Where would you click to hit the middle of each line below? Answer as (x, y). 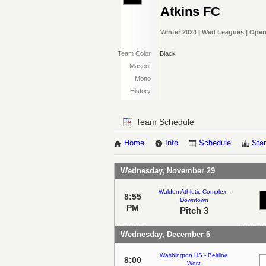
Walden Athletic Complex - (194, 191)
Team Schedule (164, 122)
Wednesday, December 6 (165, 234)
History (140, 91)
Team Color (134, 53)
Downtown (194, 199)
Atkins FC (190, 12)
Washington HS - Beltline (194, 255)
